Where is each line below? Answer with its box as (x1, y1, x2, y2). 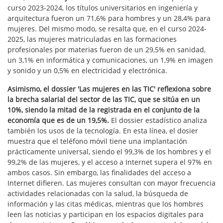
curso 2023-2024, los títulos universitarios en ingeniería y (7, 2, 198, 12)
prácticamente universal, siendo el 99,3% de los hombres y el (7, 146, 211, 156)
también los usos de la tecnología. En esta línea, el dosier (7, 125, 198, 135)
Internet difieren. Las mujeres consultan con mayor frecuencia (7, 178, 216, 188)
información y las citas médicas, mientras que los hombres (7, 199, 204, 209)
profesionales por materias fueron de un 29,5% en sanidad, (7, 44, 206, 54)
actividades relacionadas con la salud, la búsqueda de (7, 188, 188, 198)
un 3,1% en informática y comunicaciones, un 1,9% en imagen (7, 55, 213, 65)
